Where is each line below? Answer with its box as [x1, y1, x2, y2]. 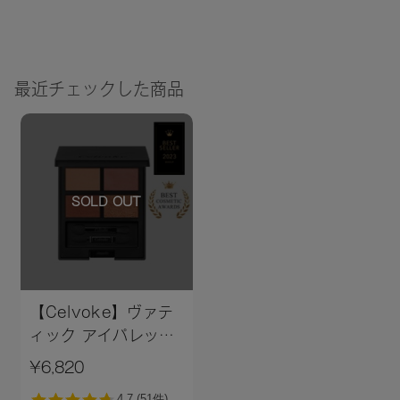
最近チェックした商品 [13, 80, 184, 98]
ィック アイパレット [29, 328, 175, 344]
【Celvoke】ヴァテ [29, 304, 174, 321]
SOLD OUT [71, 195, 142, 208]
